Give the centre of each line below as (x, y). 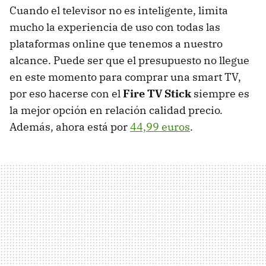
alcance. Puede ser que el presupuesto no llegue (129, 61)
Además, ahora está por (70, 127)
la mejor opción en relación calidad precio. (116, 110)
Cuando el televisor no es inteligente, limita (119, 11)
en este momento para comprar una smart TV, (125, 77)
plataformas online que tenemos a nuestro (116, 44)
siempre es (220, 94)
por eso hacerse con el (66, 94)
